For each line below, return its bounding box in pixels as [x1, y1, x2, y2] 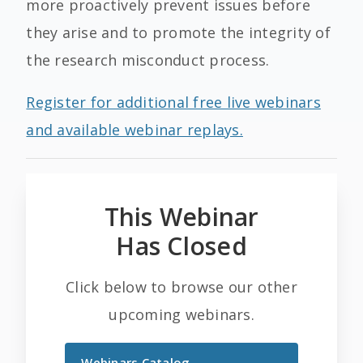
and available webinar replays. [26, 120, 243, 139]
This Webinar [104, 200, 259, 233]
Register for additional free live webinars [26, 92, 321, 112]
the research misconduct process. [26, 50, 270, 70]
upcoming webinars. [109, 305, 254, 324]
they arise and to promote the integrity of [26, 23, 331, 42]
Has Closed [116, 229, 247, 263]
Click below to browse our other [66, 277, 297, 297]
